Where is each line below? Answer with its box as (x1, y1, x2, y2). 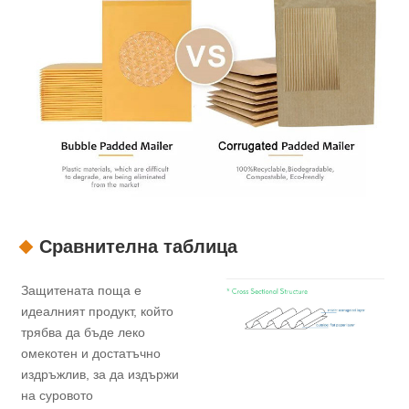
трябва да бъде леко (21, 325, 146, 341)
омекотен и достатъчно (21, 346, 162, 362)
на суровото (21, 388, 94, 404)
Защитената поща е (21, 283, 142, 299)
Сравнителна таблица (39, 236, 238, 257)
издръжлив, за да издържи (21, 367, 180, 383)
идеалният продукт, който (21, 304, 174, 320)
